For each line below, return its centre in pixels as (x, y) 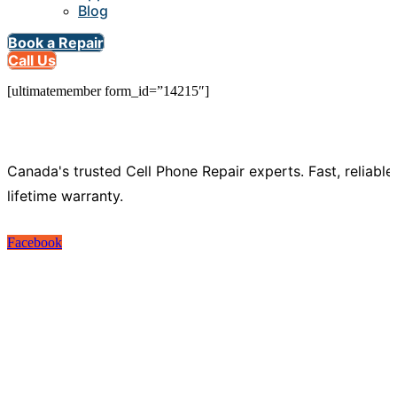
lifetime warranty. (65, 196)
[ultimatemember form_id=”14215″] (108, 91)
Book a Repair (56, 43)
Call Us (32, 61)
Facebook (35, 243)
